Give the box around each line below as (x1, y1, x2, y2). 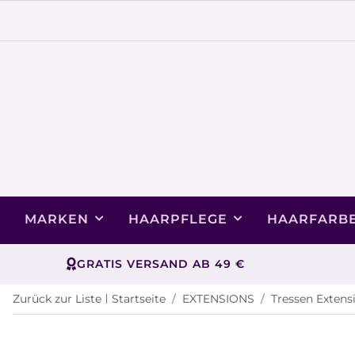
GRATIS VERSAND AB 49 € (76, 256, 245, 271)
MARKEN (25, 211, 89, 227)
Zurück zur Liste (13, 291, 101, 306)
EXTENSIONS (182, 291, 254, 306)
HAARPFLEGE (128, 211, 227, 227)
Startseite (112, 291, 166, 306)
